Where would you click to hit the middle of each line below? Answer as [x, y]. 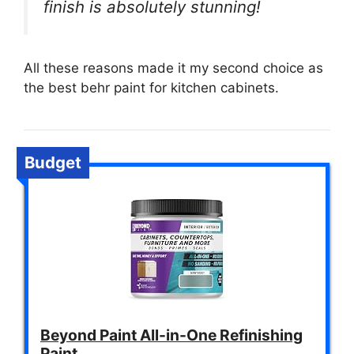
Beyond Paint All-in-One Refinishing [171, 335]
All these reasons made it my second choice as [173, 68]
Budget [53, 163]
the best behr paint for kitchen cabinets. [151, 88]
